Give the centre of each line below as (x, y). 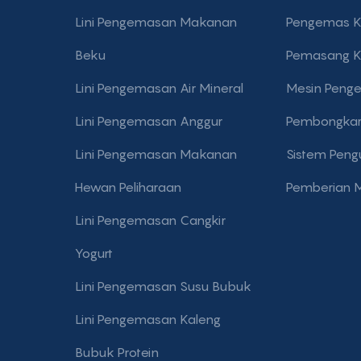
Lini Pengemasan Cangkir (150, 220)
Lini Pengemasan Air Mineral (159, 87)
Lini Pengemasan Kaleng (147, 319)
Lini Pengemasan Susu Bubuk (163, 286)
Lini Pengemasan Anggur (148, 120)
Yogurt (93, 253)
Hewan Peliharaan (128, 187)
